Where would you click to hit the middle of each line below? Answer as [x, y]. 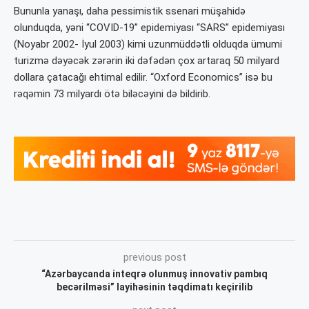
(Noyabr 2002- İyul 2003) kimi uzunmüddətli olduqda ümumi [148, 44]
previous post [154, 258]
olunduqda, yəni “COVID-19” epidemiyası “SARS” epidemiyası [149, 27]
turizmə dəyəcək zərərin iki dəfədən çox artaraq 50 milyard [147, 60]
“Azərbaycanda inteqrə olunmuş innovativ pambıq [154, 274]
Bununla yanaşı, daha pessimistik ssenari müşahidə [130, 11]
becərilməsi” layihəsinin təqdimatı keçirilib [154, 287]
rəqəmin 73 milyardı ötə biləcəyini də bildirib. [112, 93]
